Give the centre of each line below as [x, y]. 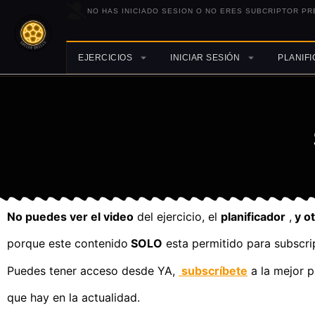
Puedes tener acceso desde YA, [93, 270]
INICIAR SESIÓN [205, 58]
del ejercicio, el [177, 217]
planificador [253, 217]
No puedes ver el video [70, 217]
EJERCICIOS [105, 58]
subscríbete [213, 270]
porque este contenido [67, 244]
